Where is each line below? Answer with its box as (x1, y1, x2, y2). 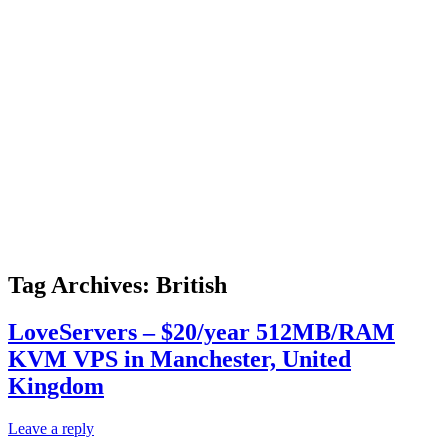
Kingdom (8, 372, 104, 399)
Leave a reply (8, 419, 94, 437)
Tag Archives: (8, 271, 156, 298)
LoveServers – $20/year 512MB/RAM (8, 318, 395, 345)
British (156, 271, 227, 298)
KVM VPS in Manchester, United (8, 345, 351, 372)
